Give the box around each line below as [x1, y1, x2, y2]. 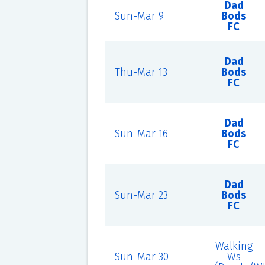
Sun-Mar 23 [114, 189, 168, 202]
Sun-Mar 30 [114, 250, 169, 263]
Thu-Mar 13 [114, 66, 167, 79]
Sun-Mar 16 [114, 127, 168, 140]
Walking [215, 240, 253, 253]
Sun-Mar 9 [114, 9, 164, 22]
